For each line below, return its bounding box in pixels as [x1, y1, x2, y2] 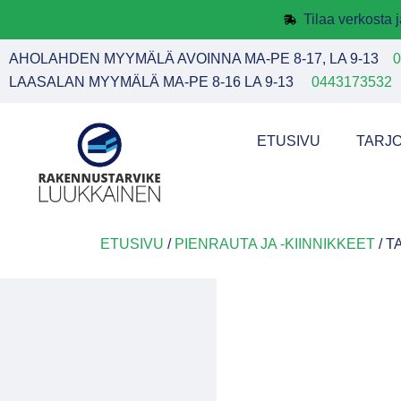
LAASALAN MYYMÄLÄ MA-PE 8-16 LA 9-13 [9, 73, 301, 90]
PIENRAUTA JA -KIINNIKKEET [175, 235, 375, 252]
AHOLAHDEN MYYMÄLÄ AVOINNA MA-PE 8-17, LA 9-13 [9, 51, 393, 66]
